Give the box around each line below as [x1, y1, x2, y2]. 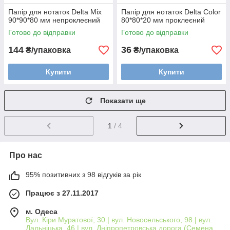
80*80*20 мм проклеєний [121, 16, 205, 25]
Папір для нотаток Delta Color [121, 8, 221, 16]
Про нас [9, 151, 42, 160]
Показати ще [100, 97, 146, 105]
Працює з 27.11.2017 [26, 189, 99, 198]
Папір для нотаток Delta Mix [8, 8, 102, 16]
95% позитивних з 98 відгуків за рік [26, 170, 141, 179]
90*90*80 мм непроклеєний [8, 16, 100, 25]
